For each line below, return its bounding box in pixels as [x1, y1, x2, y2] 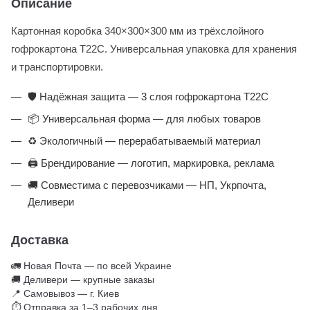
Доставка [11, 233, 69, 247]
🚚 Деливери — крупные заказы [11, 274, 154, 285]
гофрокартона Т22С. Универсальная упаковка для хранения [11, 43, 297, 55]
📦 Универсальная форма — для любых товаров [28, 113, 261, 125]
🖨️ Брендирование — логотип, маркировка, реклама [28, 157, 274, 169]
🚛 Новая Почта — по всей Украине [11, 260, 172, 271]
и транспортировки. [11, 61, 103, 73]
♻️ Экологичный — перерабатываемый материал [28, 135, 261, 147]
